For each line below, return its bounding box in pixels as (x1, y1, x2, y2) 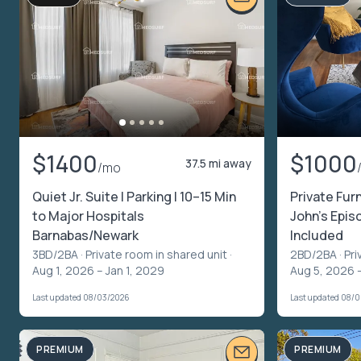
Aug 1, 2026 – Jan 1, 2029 (32, 262, 164, 278)
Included (290, 226, 343, 244)
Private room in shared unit (85, 246, 227, 262)
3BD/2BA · (32, 246, 85, 262)
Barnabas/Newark (32, 226, 139, 244)
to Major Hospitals (32, 206, 144, 225)
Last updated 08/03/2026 (32, 291, 130, 303)
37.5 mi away (185, 155, 251, 171)
